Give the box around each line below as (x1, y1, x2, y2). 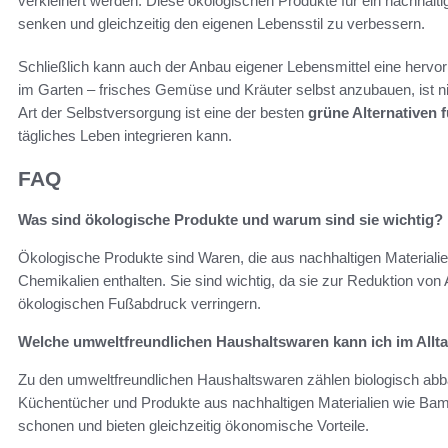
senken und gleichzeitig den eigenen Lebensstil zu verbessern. (18, 15, 425, 33)
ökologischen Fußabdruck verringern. (18, 294, 261, 312)
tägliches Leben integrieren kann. (18, 127, 232, 145)
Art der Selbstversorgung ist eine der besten (18, 104, 308, 122)
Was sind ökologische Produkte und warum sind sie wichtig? (18, 210, 443, 228)
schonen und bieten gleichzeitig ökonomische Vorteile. (18, 416, 369, 434)
